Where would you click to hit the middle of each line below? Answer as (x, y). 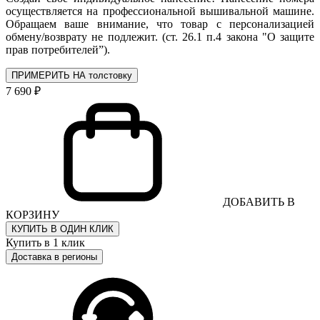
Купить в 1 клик (45, 242)
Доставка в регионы (54, 256)
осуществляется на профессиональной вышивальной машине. (160, 11)
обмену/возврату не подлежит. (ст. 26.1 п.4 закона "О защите (160, 36)
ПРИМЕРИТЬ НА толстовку (72, 75)
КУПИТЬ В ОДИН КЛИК (62, 229)
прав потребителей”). (58, 49)
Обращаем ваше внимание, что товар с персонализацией (160, 24)
